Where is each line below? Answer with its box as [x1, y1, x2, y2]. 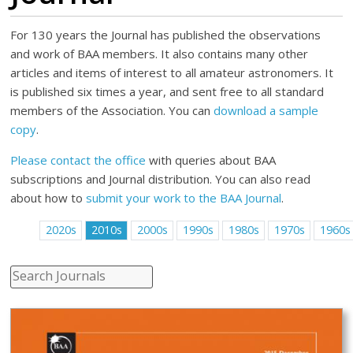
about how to [10, 190, 87, 206]
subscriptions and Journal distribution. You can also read [10, 171, 311, 187]
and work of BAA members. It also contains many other [10, 46, 309, 61]
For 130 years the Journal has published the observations [10, 27, 321, 43]
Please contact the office [10, 152, 147, 168]
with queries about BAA [146, 152, 277, 168]
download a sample [214, 102, 319, 118]
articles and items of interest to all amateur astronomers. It [10, 65, 334, 80]
